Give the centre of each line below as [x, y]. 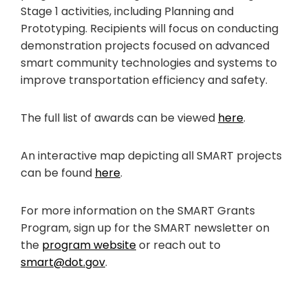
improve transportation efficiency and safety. [144, 80]
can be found [58, 173]
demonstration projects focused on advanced [145, 46]
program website [89, 245]
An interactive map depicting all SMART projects [151, 156]
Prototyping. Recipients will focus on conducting [150, 29]
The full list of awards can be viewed [119, 118]
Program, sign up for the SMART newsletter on [145, 228]
